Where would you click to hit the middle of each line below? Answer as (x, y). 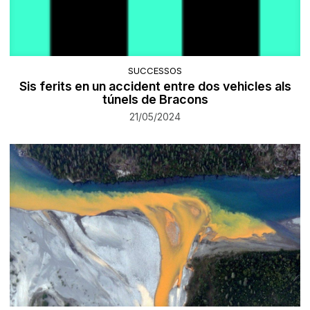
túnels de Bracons (155, 100)
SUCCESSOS (155, 71)
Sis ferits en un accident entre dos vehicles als (155, 86)
